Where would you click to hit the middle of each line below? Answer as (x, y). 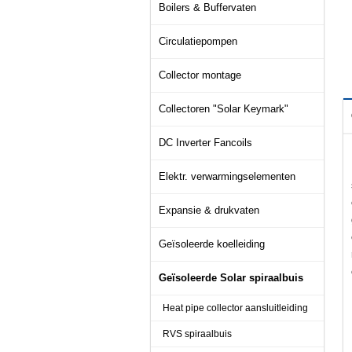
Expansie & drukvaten (209, 210)
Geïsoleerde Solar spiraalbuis (231, 278)
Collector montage (200, 75)
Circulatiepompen (198, 41)
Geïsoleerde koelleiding (212, 244)
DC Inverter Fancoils (205, 143)
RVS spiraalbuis (197, 334)
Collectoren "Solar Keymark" (224, 109)
